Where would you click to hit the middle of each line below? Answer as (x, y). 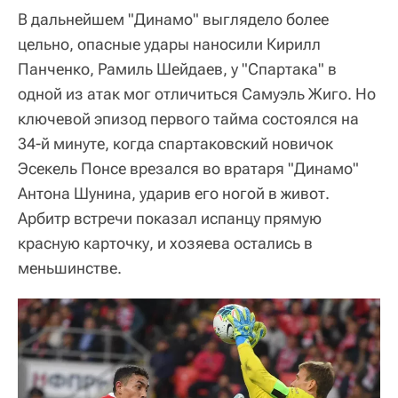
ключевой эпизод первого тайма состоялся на (188, 119)
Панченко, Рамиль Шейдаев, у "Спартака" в (177, 69)
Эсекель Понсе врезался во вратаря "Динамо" (188, 169)
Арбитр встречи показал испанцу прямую (170, 219)
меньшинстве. (70, 268)
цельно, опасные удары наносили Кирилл (169, 44)
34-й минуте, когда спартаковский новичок (175, 144)
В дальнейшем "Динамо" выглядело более (173, 20)
